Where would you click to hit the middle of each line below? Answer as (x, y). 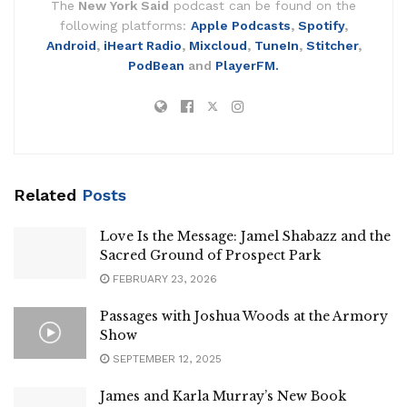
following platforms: (125, 25)
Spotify (321, 25)
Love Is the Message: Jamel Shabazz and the (245, 236)
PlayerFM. (247, 65)
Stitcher (332, 45)
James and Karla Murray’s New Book (223, 396)
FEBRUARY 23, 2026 (163, 278)
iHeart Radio (142, 45)
